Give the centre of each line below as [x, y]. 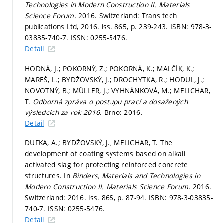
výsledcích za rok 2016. [64, 112]
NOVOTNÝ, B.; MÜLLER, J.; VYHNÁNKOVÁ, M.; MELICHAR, [117, 90]
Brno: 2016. [123, 112]
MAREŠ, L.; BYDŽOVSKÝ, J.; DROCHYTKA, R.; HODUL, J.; [115, 79]
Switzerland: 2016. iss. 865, [71, 198]
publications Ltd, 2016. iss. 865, [78, 27]
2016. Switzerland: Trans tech [128, 16]
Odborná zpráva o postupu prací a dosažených [110, 101]
